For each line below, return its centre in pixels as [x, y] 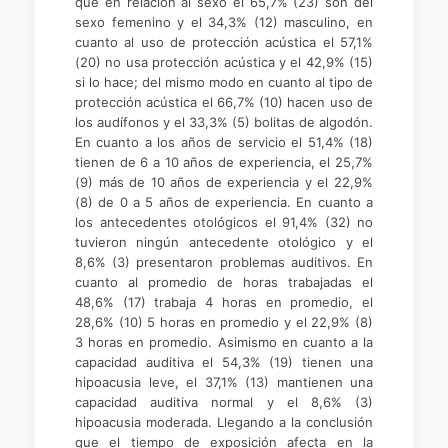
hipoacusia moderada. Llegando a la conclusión [224, 422]
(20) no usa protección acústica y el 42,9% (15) [224, 62]
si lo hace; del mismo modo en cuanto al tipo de [224, 82]
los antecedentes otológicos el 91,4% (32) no [224, 222]
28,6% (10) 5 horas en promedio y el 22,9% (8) [224, 322]
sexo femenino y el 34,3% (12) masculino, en [224, 22]
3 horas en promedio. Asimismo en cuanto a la [224, 342]
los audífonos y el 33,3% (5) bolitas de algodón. [224, 122]
